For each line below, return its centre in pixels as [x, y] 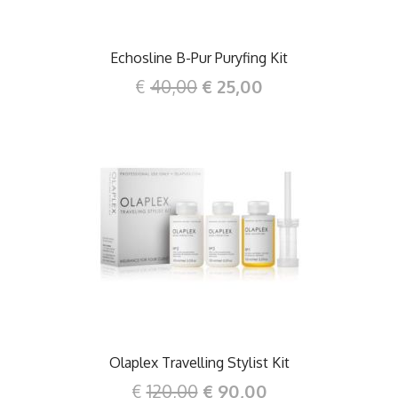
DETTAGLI [203, 234]
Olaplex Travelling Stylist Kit [199, 362]
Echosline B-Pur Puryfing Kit [199, 57]
